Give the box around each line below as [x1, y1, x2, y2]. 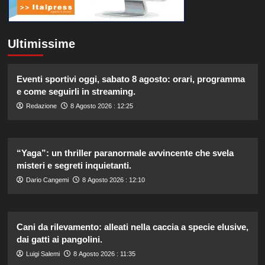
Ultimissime [7, 37, 75, 51]
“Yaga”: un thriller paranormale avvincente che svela [16, 148, 234, 159]
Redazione [25, 102, 57, 110]
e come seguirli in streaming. [16, 86, 135, 97]
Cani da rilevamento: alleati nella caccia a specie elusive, [16, 222, 248, 232]
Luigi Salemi [25, 250, 60, 258]
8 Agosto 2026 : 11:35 [73, 250, 135, 258]
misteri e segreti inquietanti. [16, 160, 131, 171]
